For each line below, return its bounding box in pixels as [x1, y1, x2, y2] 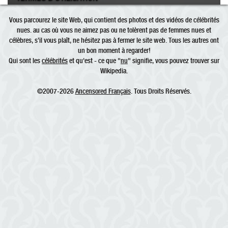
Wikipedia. [100, 66, 128, 75]
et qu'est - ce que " [68, 56, 121, 65]
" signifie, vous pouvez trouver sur [128, 56, 219, 65]
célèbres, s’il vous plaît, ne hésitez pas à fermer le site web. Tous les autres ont [9, 36, 219, 44]
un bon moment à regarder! [77, 46, 151, 54]
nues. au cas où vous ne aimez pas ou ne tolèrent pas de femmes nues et [17, 25, 211, 34]
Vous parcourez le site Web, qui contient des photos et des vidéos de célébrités [9, 15, 219, 24]
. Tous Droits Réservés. [130, 87, 191, 95]
